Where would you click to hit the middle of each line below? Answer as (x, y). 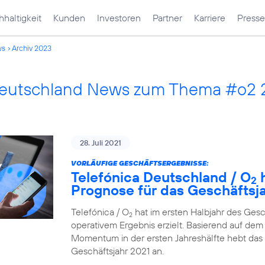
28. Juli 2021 (101, 143)
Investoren (119, 18)
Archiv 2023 (32, 48)
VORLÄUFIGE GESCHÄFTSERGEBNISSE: (140, 163)
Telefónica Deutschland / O (161, 177)
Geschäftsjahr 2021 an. (117, 251)
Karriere (210, 18)
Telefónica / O (100, 212)
